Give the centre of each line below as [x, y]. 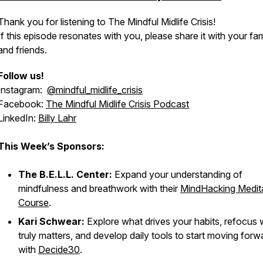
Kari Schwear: [51, 221]
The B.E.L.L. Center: [65, 174]
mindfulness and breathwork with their [99, 188]
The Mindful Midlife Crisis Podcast [117, 104]
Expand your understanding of [177, 174]
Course [33, 203]
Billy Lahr [57, 118]
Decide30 [59, 249]
